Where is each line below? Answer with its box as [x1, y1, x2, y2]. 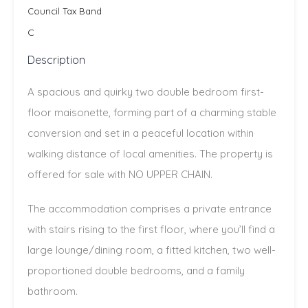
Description [27, 53, 85, 67]
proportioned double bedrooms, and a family [27, 264, 245, 278]
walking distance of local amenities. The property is [27, 147, 273, 161]
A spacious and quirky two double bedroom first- [27, 85, 264, 99]
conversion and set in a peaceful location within [27, 126, 254, 140]
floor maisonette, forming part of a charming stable [27, 106, 276, 120]
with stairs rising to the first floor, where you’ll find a [27, 223, 275, 236]
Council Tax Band [27, 5, 102, 17]
